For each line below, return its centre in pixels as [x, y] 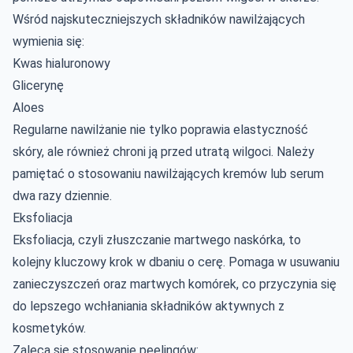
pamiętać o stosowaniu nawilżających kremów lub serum [168, 173]
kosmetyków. [49, 328]
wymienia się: [48, 41]
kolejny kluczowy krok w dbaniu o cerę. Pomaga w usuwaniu [176, 262]
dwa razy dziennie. [62, 195]
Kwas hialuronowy [61, 63]
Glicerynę [38, 85]
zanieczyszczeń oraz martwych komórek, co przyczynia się [175, 284]
